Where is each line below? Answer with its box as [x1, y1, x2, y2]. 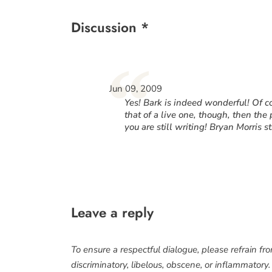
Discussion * [71, 18, 149, 38]
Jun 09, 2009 [109, 83, 163, 95]
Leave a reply [71, 202, 154, 222]
